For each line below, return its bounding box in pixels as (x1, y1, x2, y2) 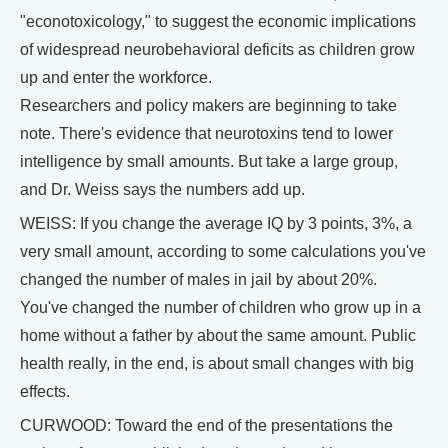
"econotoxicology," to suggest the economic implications (20, 13, 416, 30)
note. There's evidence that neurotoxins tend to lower (20, 125, 393, 142)
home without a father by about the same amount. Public (20, 327, 416, 344)
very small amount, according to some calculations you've (20, 243, 426, 260)
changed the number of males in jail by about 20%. (20, 271, 377, 288)
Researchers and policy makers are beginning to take (20, 97, 397, 114)
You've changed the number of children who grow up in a (20, 299, 421, 316)
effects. (20, 383, 70, 400)
